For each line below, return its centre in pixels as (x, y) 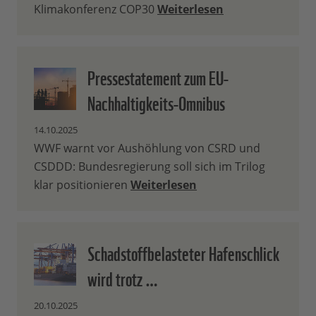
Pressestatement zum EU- (158, 77)
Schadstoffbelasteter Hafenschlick (183, 252)
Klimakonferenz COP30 (96, 10)
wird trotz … (123, 278)
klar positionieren (82, 185)
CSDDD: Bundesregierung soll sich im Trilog (150, 167)
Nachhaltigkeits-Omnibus (156, 102)
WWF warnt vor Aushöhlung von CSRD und (147, 148)
